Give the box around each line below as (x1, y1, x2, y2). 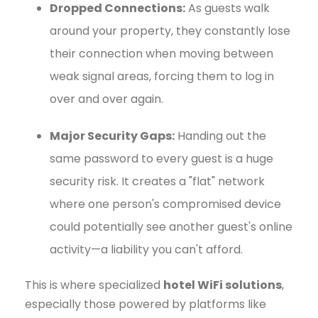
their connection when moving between (50, 45, 273, 62)
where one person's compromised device (50, 195, 281, 212)
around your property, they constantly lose (50, 22, 290, 39)
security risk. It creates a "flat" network (50, 172, 265, 190)
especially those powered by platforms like (25, 295, 266, 312)
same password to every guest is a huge (50, 150, 273, 167)
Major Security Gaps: (50, 127, 175, 144)
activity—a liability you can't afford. (50, 241, 243, 258)
